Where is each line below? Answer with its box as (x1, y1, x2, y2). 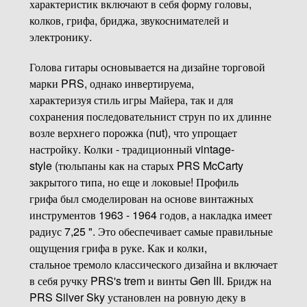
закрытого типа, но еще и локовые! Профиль (29, 173, 238, 190)
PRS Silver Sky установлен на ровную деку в (29, 288, 246, 305)
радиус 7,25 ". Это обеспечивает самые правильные (29, 223, 273, 239)
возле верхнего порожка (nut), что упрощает (29, 124, 237, 140)
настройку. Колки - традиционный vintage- (29, 140, 234, 157)
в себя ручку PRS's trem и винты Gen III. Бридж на (29, 272, 271, 288)
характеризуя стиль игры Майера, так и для (29, 91, 233, 108)
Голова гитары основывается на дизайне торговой (29, 58, 265, 75)
